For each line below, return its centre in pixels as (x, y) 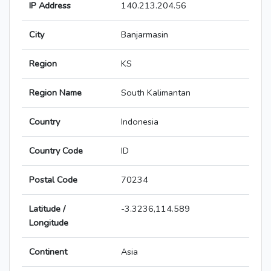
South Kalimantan (156, 93)
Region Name (55, 93)
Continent (48, 252)
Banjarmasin (145, 35)
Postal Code (53, 180)
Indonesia (140, 122)
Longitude (49, 223)
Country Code (56, 151)
